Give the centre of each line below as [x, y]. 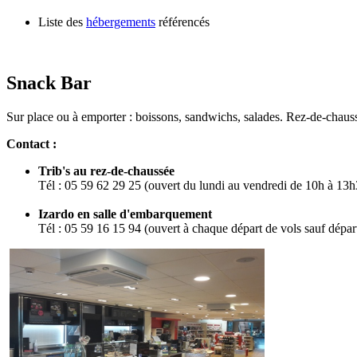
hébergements [121, 22]
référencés [182, 22]
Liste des [62, 22]
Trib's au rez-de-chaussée [106, 171]
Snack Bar [49, 82]
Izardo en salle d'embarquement [125, 214]
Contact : [31, 143]
